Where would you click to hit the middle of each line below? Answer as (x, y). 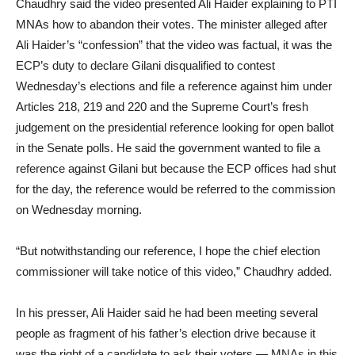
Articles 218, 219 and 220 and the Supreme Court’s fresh (162, 107)
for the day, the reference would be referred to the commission (176, 189)
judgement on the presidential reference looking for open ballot (175, 128)
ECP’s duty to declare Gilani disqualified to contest (145, 66)
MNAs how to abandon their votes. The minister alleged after (172, 25)
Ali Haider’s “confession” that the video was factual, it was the (174, 45)
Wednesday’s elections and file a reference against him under (174, 86)
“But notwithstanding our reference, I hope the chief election (168, 251)
